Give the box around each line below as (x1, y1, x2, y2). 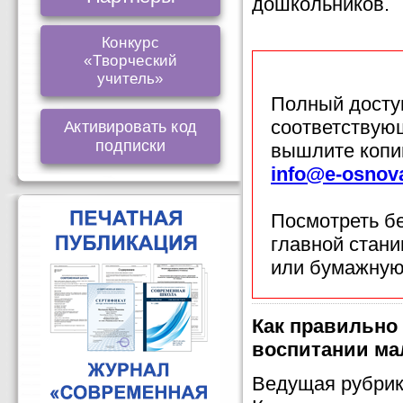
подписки (95, 136, 166, 155)
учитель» (97, 69, 164, 87)
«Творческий (84, 51, 177, 69)
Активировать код (63, 117, 198, 136)
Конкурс (101, 33, 160, 51)
